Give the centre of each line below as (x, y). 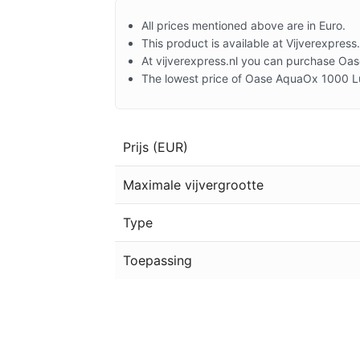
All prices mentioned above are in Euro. (243, 25)
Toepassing (157, 260)
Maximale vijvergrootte (193, 184)
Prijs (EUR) (155, 147)
